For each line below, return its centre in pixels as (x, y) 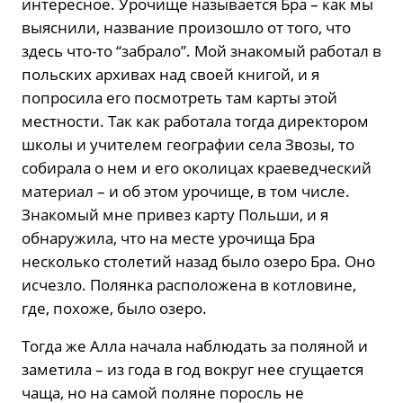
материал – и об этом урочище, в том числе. (186, 191)
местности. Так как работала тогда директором (195, 121)
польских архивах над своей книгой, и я (170, 74)
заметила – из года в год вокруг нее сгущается (193, 369)
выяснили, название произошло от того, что (186, 27)
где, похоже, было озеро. (114, 308)
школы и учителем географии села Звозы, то (188, 144)
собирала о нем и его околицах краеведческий (197, 167)
